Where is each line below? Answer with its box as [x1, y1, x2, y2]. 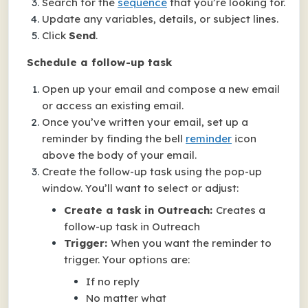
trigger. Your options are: [64, 253, 190, 266]
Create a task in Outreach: [64, 203, 216, 217]
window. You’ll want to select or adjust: [42, 181, 239, 195]
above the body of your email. [42, 148, 197, 162]
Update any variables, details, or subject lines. [42, 12, 278, 25]
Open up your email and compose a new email [42, 82, 280, 96]
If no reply [86, 275, 140, 288]
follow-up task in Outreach [64, 220, 200, 233]
